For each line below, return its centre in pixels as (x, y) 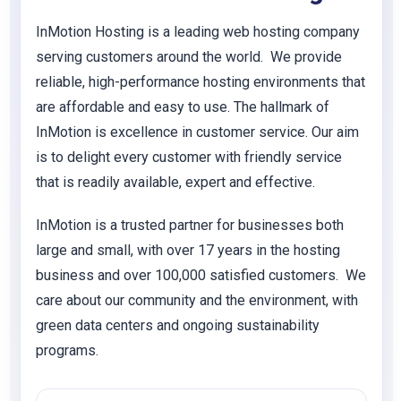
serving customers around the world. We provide (189, 57)
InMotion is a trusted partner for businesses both (190, 225)
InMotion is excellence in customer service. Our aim (197, 132)
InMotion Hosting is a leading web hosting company (198, 32)
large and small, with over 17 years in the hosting (188, 250)
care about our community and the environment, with (197, 300)
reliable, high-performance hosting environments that (200, 82)
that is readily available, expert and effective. (175, 182)
